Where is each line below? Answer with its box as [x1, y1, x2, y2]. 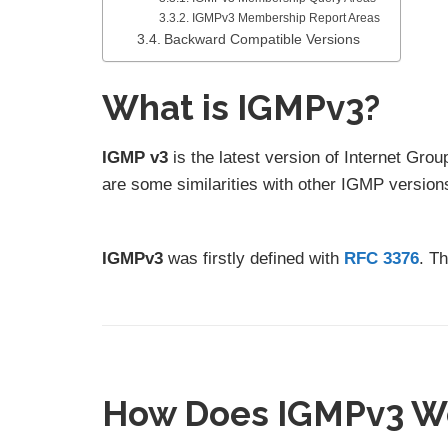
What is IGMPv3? [102, 87, 380, 129]
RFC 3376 [344, 249, 419, 269]
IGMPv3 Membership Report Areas [191, 11, 380, 26]
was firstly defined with [163, 249, 344, 269]
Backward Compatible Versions [163, 32, 360, 48]
